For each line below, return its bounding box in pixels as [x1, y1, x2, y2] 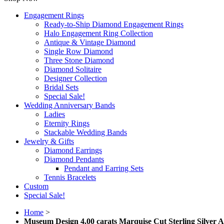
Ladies [44, 110, 65, 119]
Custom [24, 182, 48, 191]
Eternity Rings [44, 119, 89, 128]
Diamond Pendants [44, 155, 104, 164]
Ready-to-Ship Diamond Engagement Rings [44, 20, 183, 29]
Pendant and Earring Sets [64, 164, 143, 173]
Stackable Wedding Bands [44, 128, 127, 137]
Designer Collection [44, 74, 107, 83]
